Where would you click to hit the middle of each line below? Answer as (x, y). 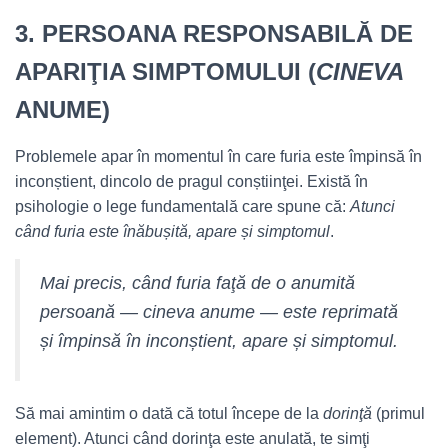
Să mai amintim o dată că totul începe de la (169, 413)
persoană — (91, 312)
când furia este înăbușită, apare (126, 231)
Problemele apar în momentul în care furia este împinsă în (218, 156)
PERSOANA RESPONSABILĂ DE (227, 33)
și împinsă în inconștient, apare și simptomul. (219, 341)
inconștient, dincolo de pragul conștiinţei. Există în (191, 181)
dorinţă (349, 413)
